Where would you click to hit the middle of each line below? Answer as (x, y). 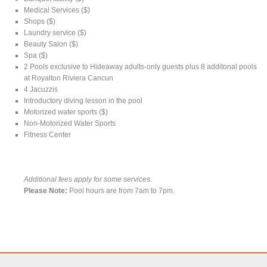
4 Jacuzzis (41, 89)
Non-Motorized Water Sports (70, 123)
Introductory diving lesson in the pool (83, 100)
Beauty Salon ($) (51, 44)
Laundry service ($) (55, 32)
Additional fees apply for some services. (88, 179)
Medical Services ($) (57, 10)
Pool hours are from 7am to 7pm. (121, 190)
